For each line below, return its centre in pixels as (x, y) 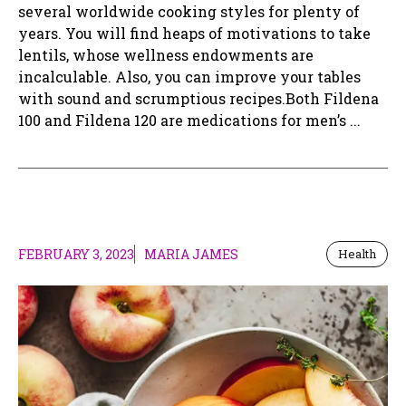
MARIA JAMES (191, 254)
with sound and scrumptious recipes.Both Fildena (198, 98)
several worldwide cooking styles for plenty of (189, 11)
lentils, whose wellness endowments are (166, 55)
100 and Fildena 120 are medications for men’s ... (189, 120)
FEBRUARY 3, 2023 (76, 254)
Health (357, 254)
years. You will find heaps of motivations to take (194, 33)
